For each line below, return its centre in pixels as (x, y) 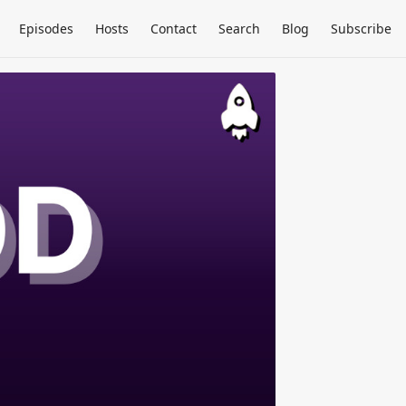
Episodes (46, 29)
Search (239, 29)
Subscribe (361, 29)
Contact (174, 29)
